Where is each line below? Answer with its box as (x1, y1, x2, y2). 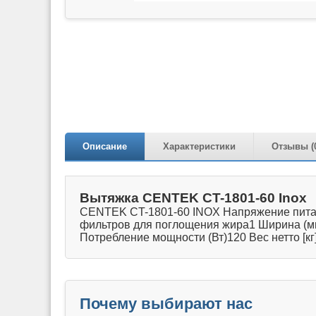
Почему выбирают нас (80, 295, 253, 312)
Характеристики (163, 141, 236, 152)
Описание (83, 141, 127, 152)
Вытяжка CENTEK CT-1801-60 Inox (80, 190, 307, 205)
